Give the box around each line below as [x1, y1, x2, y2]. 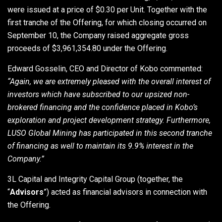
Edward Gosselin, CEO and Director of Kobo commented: [7, 63, 203, 73]
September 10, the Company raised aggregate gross [7, 30, 189, 40]
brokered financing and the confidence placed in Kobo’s [7, 102, 198, 112]
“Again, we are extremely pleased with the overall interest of [7, 76, 211, 86]
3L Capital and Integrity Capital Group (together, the [7, 174, 183, 184]
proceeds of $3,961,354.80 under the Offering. [7, 43, 167, 53]
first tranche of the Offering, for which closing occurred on [7, 17, 207, 27]
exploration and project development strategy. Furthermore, [7, 115, 211, 125]
